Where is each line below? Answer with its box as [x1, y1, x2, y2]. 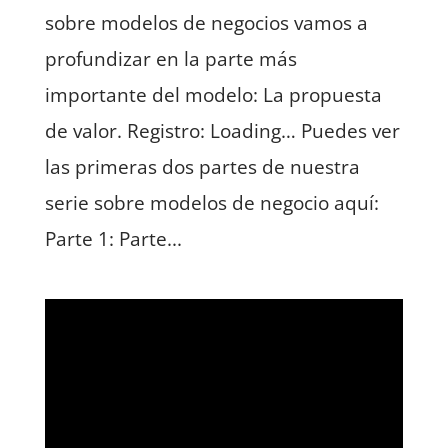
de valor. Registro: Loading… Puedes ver [44, 117, 400, 144]
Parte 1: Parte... [44, 225, 182, 252]
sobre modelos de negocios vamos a [44, 9, 368, 36]
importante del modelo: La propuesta [44, 81, 382, 108]
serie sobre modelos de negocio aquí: [44, 189, 379, 216]
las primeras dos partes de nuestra [44, 153, 360, 180]
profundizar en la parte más [44, 45, 297, 72]
